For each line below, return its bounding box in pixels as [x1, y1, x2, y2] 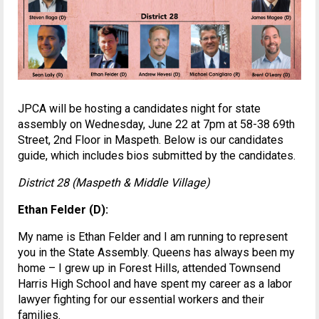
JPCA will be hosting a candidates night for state [18, 102, 261, 116]
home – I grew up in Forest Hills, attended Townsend [18, 261, 281, 276]
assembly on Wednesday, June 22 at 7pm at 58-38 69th [18, 117, 295, 132]
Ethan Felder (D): [18, 203, 108, 217]
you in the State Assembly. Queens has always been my [18, 246, 295, 260]
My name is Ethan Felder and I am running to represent [18, 230, 288, 244]
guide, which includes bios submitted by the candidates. [18, 149, 296, 163]
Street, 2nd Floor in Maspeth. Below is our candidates [18, 133, 283, 147]
